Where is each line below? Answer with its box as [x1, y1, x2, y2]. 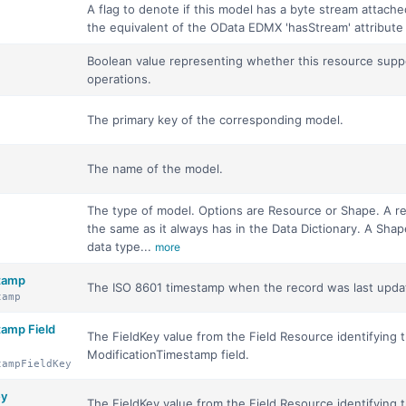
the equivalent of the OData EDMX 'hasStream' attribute [87, 20, 403, 34]
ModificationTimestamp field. [87, 347, 249, 362]
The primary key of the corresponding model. [87, 112, 343, 127]
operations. [87, 72, 151, 86]
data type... [87, 239, 155, 254]
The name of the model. [87, 161, 223, 176]
